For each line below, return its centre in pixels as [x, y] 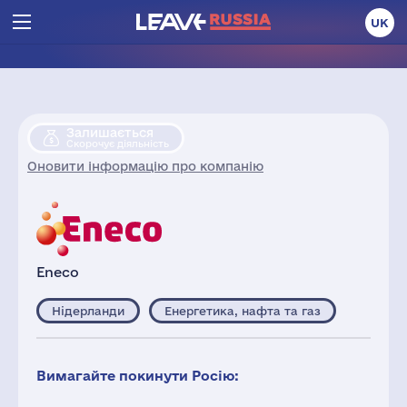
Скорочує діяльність [118, 144]
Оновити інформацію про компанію [145, 166]
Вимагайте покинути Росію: [138, 376]
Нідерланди [88, 311]
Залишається [110, 133]
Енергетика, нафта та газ [243, 311]
